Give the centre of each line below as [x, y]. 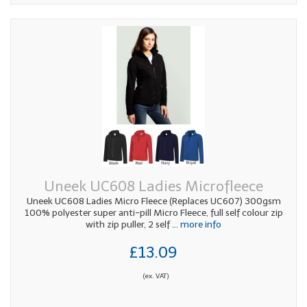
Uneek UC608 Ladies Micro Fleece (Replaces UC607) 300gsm [153, 201]
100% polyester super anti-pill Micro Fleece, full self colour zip [153, 212]
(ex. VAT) [156, 276]
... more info [196, 224]
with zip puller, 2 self [128, 224]
